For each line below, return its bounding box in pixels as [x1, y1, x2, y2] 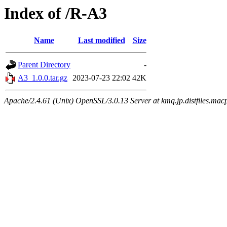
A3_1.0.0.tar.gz [18, 73, 67, 83]
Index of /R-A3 [4, 4, 107, 22]
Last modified [78, 36, 125, 45]
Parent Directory [18, 60, 70, 69]
